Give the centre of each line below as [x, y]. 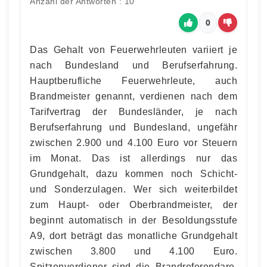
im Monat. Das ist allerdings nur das [133, 158]
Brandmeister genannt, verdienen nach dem [133, 96]
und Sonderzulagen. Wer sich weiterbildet [133, 189]
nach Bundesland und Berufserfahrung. [133, 65]
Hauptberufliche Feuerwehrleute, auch [133, 81]
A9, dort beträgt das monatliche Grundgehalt [133, 236]
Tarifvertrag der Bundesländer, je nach [133, 112]
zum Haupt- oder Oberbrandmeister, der [133, 205]
